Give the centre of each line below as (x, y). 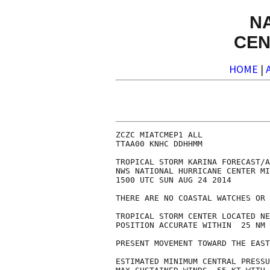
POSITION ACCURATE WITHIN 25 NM (190, 225)
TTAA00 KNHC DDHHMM (159, 144)
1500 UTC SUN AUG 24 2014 (174, 180)
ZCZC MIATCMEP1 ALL (159, 135)
